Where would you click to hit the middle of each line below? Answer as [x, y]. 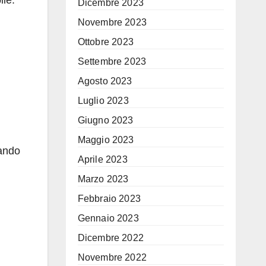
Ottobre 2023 [105, 42]
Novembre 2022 [112, 257]
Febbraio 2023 [109, 199]
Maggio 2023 [106, 140]
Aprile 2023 [102, 159]
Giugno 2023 [105, 120]
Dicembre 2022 [111, 238]
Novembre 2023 [112, 22]
